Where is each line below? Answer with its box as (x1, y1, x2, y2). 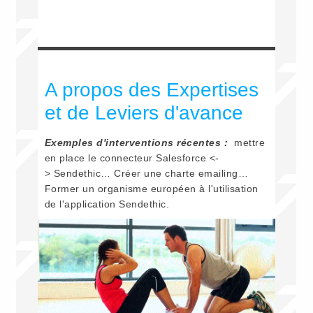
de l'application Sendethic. (44, 198, 170, 210)
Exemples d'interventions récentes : (44, 137, 231, 149)
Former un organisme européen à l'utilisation (44, 183, 259, 195)
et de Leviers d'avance (44, 102, 243, 124)
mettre (231, 137, 265, 149)
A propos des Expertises (44, 79, 259, 101)
